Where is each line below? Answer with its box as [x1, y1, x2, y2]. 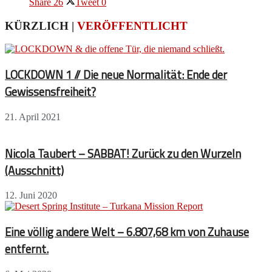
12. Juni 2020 [5, 190, 57, 201]
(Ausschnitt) [5, 161, 64, 179]
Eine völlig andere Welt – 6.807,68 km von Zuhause [5, 223, 249, 240]
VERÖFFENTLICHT [77, 19, 188, 32]
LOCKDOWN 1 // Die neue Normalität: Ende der [5, 66, 227, 84]
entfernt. [5, 240, 49, 257]
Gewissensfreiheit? [5, 83, 96, 101]
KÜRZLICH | [5, 19, 77, 32]
